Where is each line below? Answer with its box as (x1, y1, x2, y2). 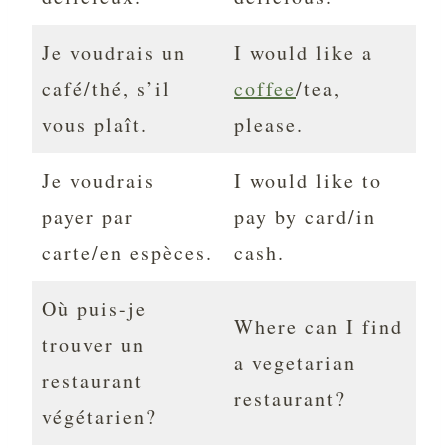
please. (234, 111, 304, 139)
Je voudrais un (42, 39, 186, 67)
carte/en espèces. (42, 239, 213, 267)
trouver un (42, 331, 145, 359)
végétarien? (42, 403, 157, 431)
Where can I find (234, 313, 403, 341)
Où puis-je (42, 295, 147, 323)
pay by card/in (234, 203, 376, 231)
